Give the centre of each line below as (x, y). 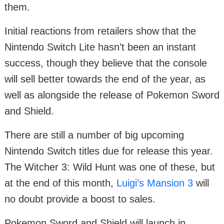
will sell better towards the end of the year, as (105, 79)
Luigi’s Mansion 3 (155, 183)
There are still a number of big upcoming (94, 135)
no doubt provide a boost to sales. (80, 199)
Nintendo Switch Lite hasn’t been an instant (100, 47)
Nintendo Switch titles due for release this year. (109, 151)
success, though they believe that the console (106, 63)
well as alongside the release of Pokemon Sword (112, 95)
